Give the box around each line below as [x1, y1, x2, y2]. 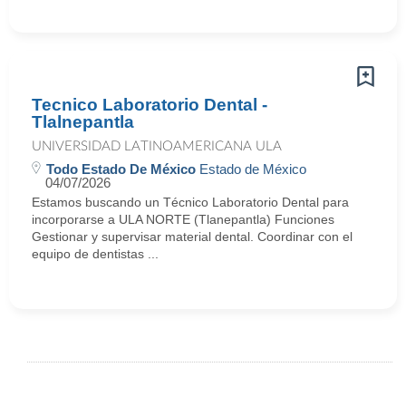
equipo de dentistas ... [32, 246, 159, 261]
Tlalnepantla [32, 112, 134, 131]
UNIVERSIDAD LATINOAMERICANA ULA [32, 140, 282, 153]
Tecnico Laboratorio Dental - [32, 95, 267, 114]
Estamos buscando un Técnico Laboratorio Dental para [32, 195, 349, 209]
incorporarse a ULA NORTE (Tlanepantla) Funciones [32, 212, 334, 227]
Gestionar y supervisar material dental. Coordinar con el [32, 229, 353, 244]
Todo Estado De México [46, 161, 196, 177]
